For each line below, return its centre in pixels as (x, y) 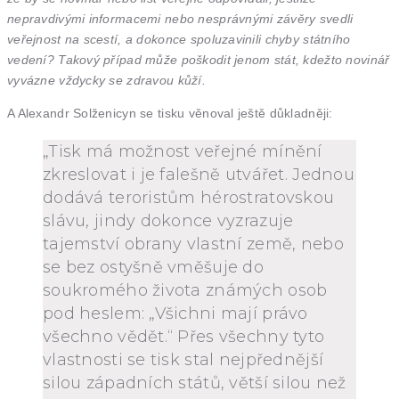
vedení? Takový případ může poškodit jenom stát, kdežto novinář (199, 60)
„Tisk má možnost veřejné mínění (183, 151)
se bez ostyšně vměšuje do (153, 267)
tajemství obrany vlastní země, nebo (193, 244)
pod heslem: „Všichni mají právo (175, 313)
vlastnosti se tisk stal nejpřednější (183, 360)
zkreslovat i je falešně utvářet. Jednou (199, 175)
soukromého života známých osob (185, 290)
